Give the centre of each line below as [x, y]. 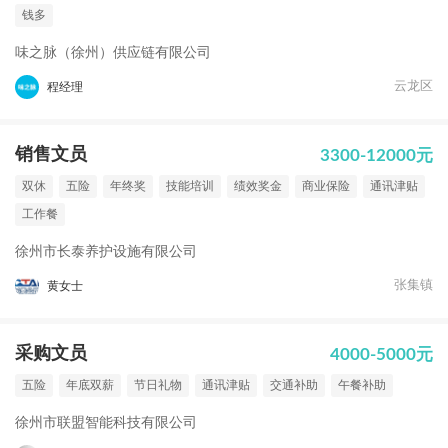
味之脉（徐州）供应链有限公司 [113, 53]
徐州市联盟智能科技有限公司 [106, 423]
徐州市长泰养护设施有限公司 [106, 252]
